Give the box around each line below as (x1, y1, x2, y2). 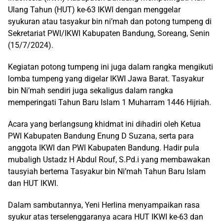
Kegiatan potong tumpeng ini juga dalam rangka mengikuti (8, 62, 213, 72)
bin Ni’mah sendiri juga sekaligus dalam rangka (8, 86, 173, 95)
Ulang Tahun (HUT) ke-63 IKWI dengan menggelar (8, 5, 181, 14)
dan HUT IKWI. (8, 179, 58, 188)
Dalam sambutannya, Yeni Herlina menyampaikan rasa (8, 200, 200, 210)
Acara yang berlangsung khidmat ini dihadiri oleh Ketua (8, 119, 201, 129)
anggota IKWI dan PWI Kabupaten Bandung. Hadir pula (8, 143, 199, 152)
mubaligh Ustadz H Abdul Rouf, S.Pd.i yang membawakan (8, 155, 210, 164)
